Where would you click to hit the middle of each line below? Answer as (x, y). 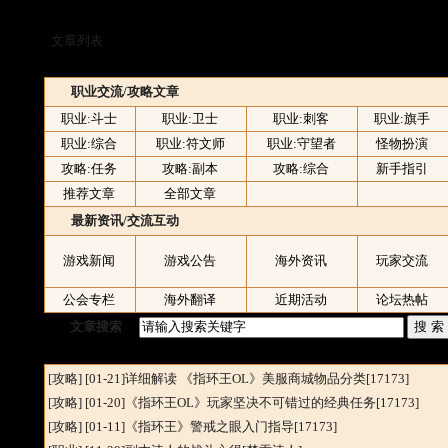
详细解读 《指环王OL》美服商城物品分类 (246, 378)
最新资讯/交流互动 (125, 220)
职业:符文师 (190, 143)
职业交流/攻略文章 (125, 91)
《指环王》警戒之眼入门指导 (210, 426)
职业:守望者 (301, 143)
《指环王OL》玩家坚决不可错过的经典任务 (251, 402)
